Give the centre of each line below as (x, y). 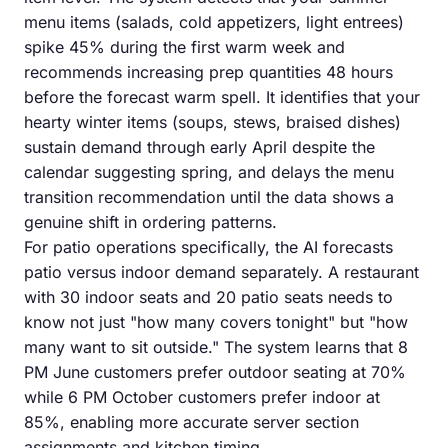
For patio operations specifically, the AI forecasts (208, 246)
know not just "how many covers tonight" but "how (216, 321)
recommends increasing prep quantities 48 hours (208, 71)
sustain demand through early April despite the (199, 146)
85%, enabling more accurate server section (191, 421)
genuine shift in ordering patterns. (150, 221)
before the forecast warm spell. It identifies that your (222, 96)
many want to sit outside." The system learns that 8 (216, 346)
